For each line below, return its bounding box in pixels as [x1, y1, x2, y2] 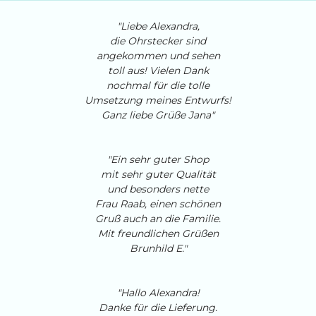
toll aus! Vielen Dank [107, 64, 209, 78]
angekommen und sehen [96, 49, 220, 63]
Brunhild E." [129, 242, 187, 255]
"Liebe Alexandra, [116, 20, 200, 33]
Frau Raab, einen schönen [95, 197, 221, 211]
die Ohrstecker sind [110, 35, 206, 48]
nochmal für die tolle [107, 79, 209, 92]
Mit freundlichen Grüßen [97, 227, 219, 241]
